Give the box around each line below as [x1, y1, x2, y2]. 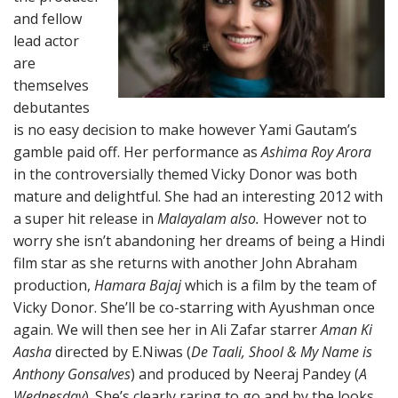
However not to [263, 209, 367, 228]
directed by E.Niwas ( [52, 342, 191, 362]
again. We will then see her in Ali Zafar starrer [13, 320, 321, 339]
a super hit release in [13, 209, 157, 228]
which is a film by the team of [181, 275, 377, 295]
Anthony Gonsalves [13, 364, 131, 384]
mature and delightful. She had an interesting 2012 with [13, 187, 383, 206]
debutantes [13, 98, 90, 117]
